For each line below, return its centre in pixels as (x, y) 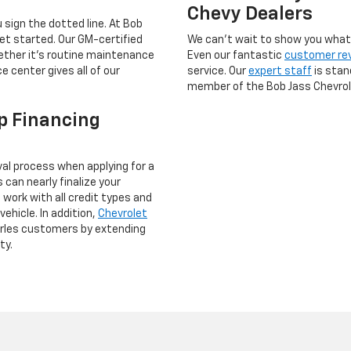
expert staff (280, 71)
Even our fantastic (236, 55)
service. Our (218, 71)
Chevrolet (123, 213)
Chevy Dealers (250, 14)
